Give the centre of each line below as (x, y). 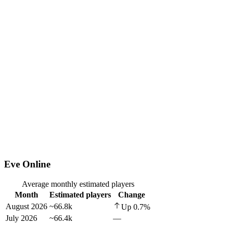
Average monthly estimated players (78, 184)
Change (132, 194)
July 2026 (21, 218)
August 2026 (26, 206)
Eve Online (27, 164)
